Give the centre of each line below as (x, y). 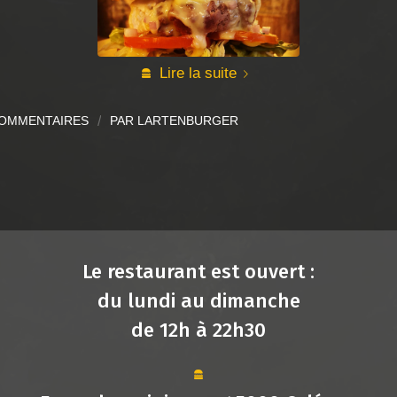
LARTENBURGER (188, 120)
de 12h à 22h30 (198, 330)
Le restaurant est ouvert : (198, 271)
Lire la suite (198, 73)
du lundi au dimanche (198, 300)
